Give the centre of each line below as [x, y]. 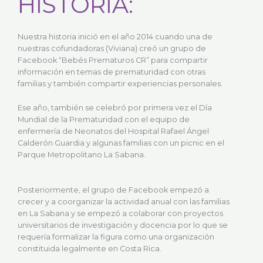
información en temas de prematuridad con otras [112, 72]
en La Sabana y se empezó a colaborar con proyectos [120, 214]
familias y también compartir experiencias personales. [120, 84]
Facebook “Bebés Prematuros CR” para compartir [113, 60]
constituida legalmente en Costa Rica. [90, 249]
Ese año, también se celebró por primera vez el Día [115, 107]
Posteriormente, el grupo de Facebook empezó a [113, 190]
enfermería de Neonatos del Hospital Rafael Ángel [113, 131]
